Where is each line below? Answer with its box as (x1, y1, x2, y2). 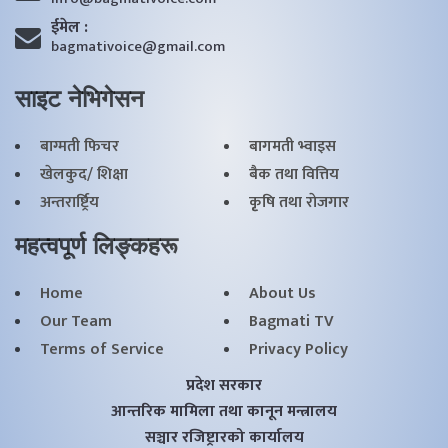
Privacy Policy (249, 336, 348, 364)
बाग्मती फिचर (40, 133, 119, 161)
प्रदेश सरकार (186, 372, 262, 400)
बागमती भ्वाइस (249, 133, 336, 161)
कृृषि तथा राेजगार (249, 189, 349, 217)
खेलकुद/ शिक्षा (40, 161, 128, 189)
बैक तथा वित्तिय (249, 161, 339, 189)
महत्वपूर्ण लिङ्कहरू (15, 232, 178, 260)
